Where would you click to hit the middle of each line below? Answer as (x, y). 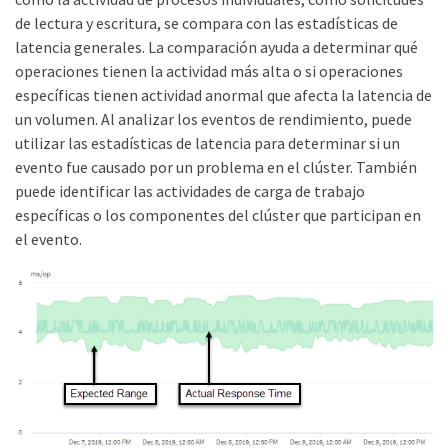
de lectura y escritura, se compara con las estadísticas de (206, 23)
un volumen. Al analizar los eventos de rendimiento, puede (213, 119)
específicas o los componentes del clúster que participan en (218, 215)
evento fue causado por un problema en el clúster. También (216, 167)
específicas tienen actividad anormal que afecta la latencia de (223, 95)
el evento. (48, 239)
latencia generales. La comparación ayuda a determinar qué (216, 47)
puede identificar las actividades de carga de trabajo (190, 191)
